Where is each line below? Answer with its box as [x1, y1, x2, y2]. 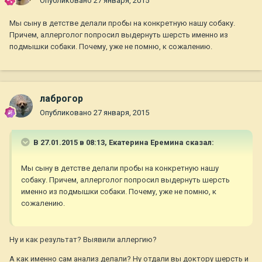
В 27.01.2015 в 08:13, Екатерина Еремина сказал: [32, 138, 214, 147]
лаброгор [40, 93, 83, 105]
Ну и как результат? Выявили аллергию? [9, 235, 157, 244]
